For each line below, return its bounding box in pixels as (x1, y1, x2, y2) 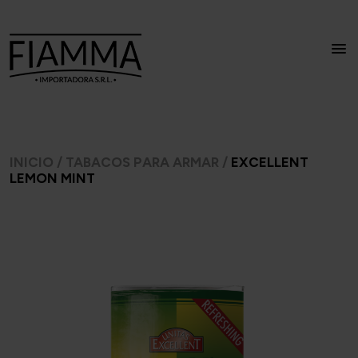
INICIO (10, 154, 54, 170)
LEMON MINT (10, 170, 95, 186)
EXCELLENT (231, 154, 308, 170)
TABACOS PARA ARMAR (66, 154, 219, 170)
